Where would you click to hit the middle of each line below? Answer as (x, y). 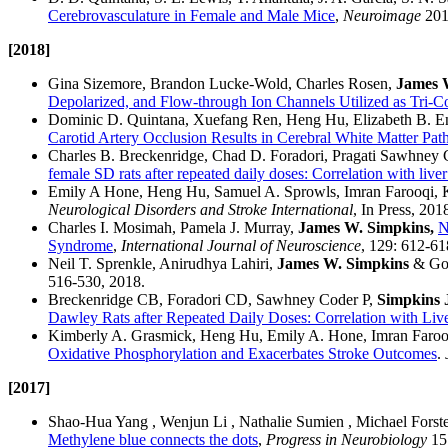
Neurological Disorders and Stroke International (200, 210)
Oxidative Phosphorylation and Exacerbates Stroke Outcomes (242, 354)
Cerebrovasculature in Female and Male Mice (191, 16)
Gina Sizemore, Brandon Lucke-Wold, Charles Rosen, (222, 84)
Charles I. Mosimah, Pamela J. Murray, (173, 228)
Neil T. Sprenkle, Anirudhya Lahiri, (162, 264)
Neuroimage (382, 16)
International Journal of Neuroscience (241, 246)
